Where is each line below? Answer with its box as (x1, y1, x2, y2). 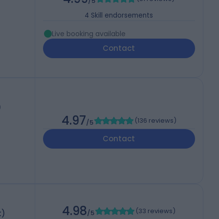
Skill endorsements (91, 11, 153, 21)
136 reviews (137, 116, 174, 126)
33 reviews (138, 206, 173, 216)
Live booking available (51, 29, 126, 39)
